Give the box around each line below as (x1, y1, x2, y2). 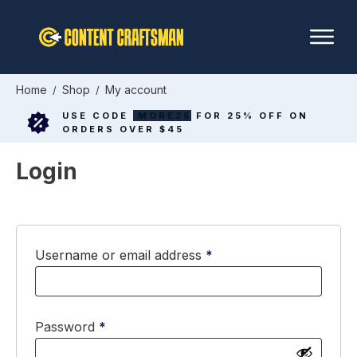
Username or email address (35, 246, 206, 263)
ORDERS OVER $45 (61, 123, 184, 135)
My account (105, 82, 167, 96)
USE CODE (61, 109, 133, 121)
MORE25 (137, 109, 191, 121)
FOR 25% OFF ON (195, 109, 308, 121)
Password (35, 318, 99, 335)
